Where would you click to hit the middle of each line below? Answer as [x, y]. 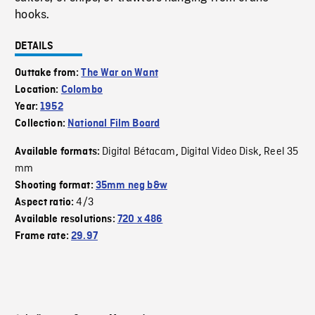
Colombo [82, 90]
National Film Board [114, 124]
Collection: [41, 124]
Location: [38, 90]
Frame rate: [43, 237]
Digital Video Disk [219, 152]
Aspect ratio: [46, 203]
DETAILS [34, 47]
